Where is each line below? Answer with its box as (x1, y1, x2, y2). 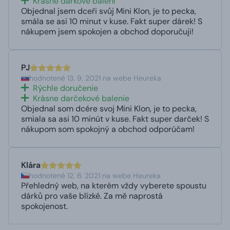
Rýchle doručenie (33, 82, 98, 93)
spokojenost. (21, 200, 68, 212)
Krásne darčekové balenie (33, 92, 129, 104)
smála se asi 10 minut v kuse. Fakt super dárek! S (21, 15, 202, 27)
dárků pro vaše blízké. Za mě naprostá (21, 190, 163, 201)
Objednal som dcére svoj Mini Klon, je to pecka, (21, 103, 197, 114)
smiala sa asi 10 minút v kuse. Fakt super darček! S (21, 113, 209, 124)
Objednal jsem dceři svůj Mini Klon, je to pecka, (21, 5, 196, 16)
